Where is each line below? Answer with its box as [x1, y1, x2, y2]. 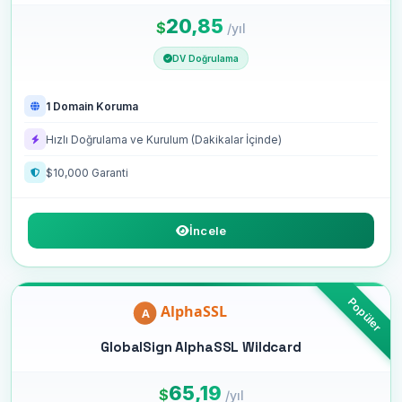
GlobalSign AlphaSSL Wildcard [100, 338, 301, 355]
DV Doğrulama [172, 53, 239, 64]
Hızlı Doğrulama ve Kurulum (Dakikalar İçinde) [46, 132, 282, 146]
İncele [188, 223, 227, 238]
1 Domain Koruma [46, 99, 138, 113]
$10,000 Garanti [46, 165, 128, 179]
